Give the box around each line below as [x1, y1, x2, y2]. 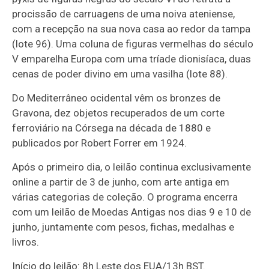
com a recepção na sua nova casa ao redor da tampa [12, 23, 251, 35]
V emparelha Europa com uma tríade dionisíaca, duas [12, 53, 252, 65]
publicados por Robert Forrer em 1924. [12, 137, 187, 149]
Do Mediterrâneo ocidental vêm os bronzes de [12, 92, 221, 104]
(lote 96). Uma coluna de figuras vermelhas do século [12, 38, 254, 50]
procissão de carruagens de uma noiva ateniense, [12, 8, 235, 20]
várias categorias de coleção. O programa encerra [12, 191, 238, 203]
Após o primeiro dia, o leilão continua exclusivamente [12, 161, 252, 173]
